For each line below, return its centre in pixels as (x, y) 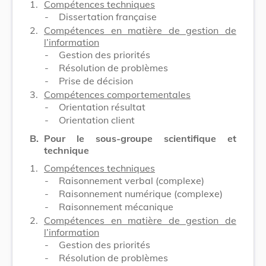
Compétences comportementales (117, 94)
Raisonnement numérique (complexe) (141, 193)
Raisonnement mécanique (116, 206)
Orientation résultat (102, 107)
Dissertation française (108, 16)
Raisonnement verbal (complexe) (132, 180)
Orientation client (97, 120)
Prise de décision (96, 80)
